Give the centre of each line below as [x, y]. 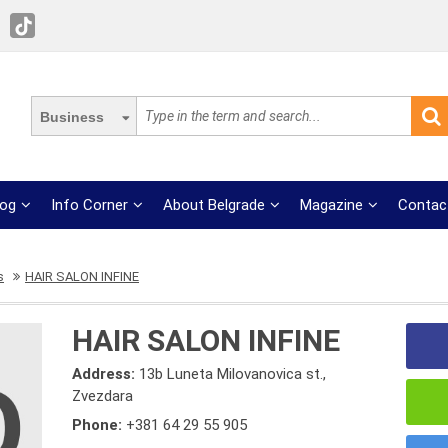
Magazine [332, 205]
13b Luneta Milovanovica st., [233, 374]
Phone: [99, 425]
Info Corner [90, 205]
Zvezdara [103, 396]
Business [72, 117]
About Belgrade [214, 205]
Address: [106, 374]
